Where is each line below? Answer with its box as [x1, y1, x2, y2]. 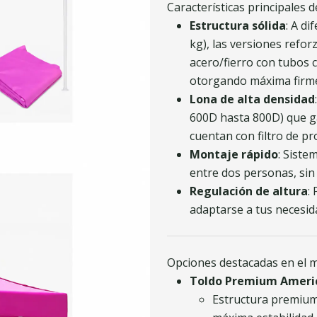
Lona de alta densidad [190, 91, 315, 107]
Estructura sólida [190, 18, 286, 33]
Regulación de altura [190, 183, 308, 199]
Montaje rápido [190, 146, 278, 162]
